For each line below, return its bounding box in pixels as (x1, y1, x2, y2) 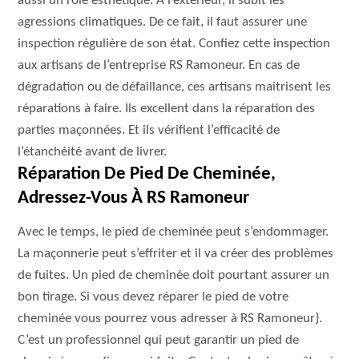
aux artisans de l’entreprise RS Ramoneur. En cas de (18, 58, 301, 72)
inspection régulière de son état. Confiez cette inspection (18, 37, 331, 50)
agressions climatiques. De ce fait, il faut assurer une (18, 15, 308, 29)
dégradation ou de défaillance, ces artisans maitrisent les (18, 80, 332, 94)
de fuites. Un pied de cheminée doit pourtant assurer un (18, 268, 330, 282)
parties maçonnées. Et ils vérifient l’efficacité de (18, 123, 280, 137)
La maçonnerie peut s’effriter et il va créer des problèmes (18, 247, 334, 260)
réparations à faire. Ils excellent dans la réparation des (18, 102, 316, 115)
